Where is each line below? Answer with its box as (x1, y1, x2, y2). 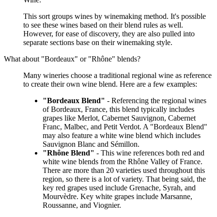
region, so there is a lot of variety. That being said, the (43, 175, 206, 184)
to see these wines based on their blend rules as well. (23, 21, 183, 30)
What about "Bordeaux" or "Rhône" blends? (4, 55, 140, 63)
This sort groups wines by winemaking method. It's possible (23, 12, 206, 21)
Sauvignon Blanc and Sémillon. (43, 140, 139, 149)
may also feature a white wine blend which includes (43, 131, 201, 140)
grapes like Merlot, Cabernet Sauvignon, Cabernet (43, 114, 196, 123)
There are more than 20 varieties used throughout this (43, 166, 205, 175)
